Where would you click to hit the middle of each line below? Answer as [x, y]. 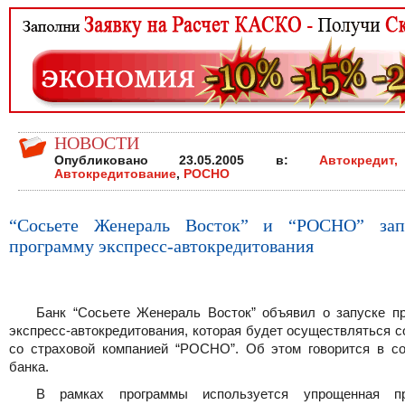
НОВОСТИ [97, 143]
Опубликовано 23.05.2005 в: [187, 160]
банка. [29, 367]
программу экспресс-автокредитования [161, 246]
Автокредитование [115, 174]
